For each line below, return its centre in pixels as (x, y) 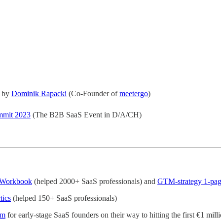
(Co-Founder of (93, 93)
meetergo (134, 93)
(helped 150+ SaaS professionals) (64, 198)
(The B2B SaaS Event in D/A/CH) (86, 114)
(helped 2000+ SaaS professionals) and (95, 181)
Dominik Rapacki (39, 93)
